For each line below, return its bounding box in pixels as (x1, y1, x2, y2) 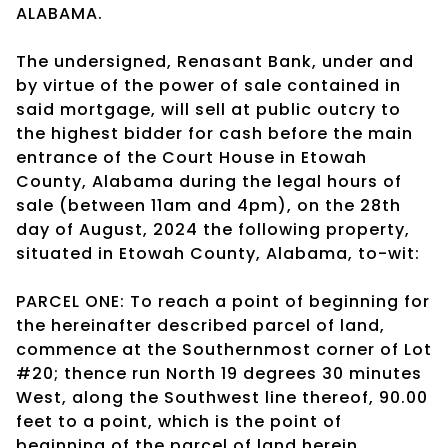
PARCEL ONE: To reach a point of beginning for (16, 289, 430, 313)
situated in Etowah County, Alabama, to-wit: (16, 241, 420, 265)
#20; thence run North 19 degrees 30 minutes (16, 361, 422, 385)
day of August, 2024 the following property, (16, 217, 410, 241)
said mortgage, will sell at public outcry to (16, 97, 401, 121)
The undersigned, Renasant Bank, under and (16, 49, 414, 73)
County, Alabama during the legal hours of (16, 169, 402, 193)
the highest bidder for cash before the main (16, 121, 413, 145)
